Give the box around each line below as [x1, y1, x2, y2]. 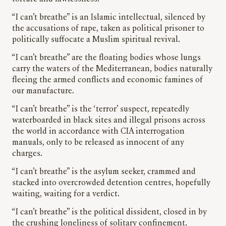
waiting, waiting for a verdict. [12, 190, 120, 199]
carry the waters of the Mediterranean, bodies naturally [12, 65, 212, 74]
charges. [12, 150, 42, 158]
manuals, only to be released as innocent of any [12, 139, 184, 147]
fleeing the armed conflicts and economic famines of [12, 76, 203, 85]
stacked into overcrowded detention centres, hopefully [12, 179, 210, 188]
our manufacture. [12, 87, 74, 96]
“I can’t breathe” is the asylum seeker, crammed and [12, 168, 196, 177]
